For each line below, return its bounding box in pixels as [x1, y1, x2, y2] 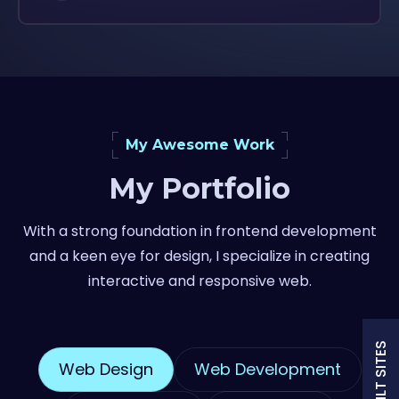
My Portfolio [109, 170, 290, 206]
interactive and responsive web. [87, 270, 312, 291]
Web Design [58, 358, 153, 381]
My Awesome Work [125, 136, 274, 154]
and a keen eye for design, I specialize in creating [29, 245, 370, 266]
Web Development [193, 358, 341, 381]
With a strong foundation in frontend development [22, 220, 377, 241]
